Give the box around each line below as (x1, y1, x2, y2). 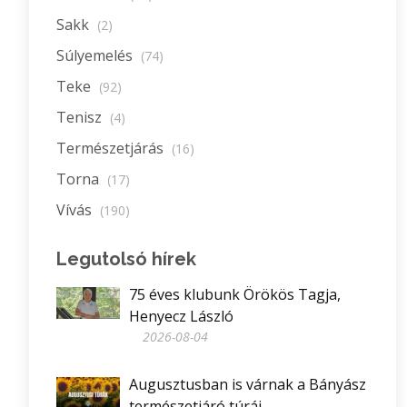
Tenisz (56, 107, 105, 127)
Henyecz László (129, 306, 233, 326)
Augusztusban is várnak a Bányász (129, 374, 366, 394)
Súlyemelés (56, 45, 136, 65)
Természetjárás (56, 138, 167, 158)
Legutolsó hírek (56, 248, 196, 270)
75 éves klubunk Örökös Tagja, (129, 284, 341, 304)
